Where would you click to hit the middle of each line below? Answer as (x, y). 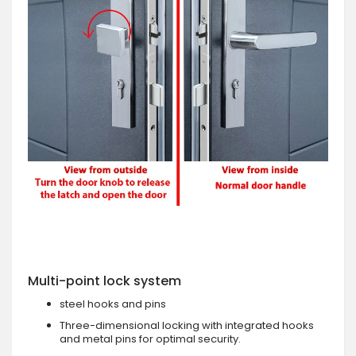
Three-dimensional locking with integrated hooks (187, 325)
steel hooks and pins (113, 304)
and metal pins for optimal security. (150, 339)
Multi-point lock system (104, 281)
